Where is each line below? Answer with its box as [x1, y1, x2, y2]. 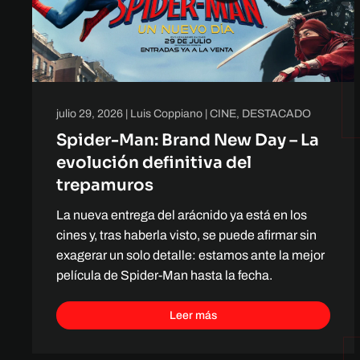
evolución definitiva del [56, 152, 252, 173]
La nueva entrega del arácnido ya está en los [56, 207, 307, 222]
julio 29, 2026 [56, 107, 123, 120]
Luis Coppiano [130, 107, 202, 120]
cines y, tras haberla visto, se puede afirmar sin [56, 227, 317, 242]
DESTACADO [242, 107, 311, 120]
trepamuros [56, 174, 153, 195]
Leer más [170, 309, 218, 321]
